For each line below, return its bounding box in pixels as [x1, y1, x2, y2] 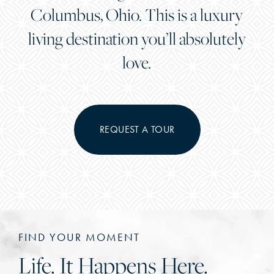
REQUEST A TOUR [99, 123, 175, 135]
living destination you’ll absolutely [28, 26, 246, 50]
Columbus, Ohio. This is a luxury [31, 2, 243, 26]
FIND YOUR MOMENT [18, 230, 140, 244]
